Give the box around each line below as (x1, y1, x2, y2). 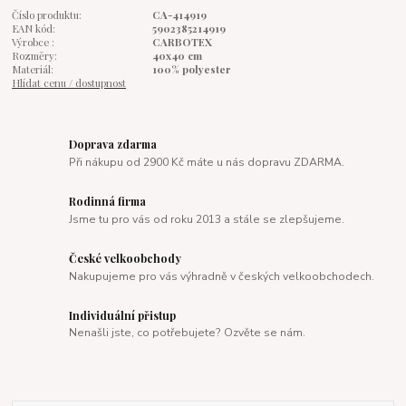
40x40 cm (151, 48, 202, 63)
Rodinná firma (69, 194, 147, 208)
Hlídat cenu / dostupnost (12, 75, 127, 90)
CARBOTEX (151, 34, 212, 49)
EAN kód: (12, 21, 56, 35)
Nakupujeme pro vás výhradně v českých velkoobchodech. (69, 268, 375, 284)
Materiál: (12, 62, 54, 76)
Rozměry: (12, 48, 58, 63)
